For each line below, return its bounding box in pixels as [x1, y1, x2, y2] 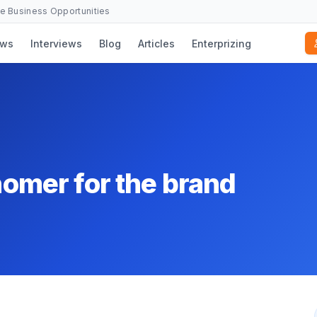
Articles [137, 37, 175, 50]
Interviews [30, 37, 82, 50]
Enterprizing [191, 37, 251, 50]
